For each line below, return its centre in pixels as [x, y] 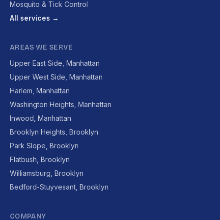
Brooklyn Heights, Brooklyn [54, 132]
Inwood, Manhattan [41, 118]
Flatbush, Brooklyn [40, 159]
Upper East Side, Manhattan [55, 63]
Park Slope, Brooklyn [44, 146]
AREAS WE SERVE [41, 47]
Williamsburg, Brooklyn [47, 173]
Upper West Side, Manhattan [56, 77]
